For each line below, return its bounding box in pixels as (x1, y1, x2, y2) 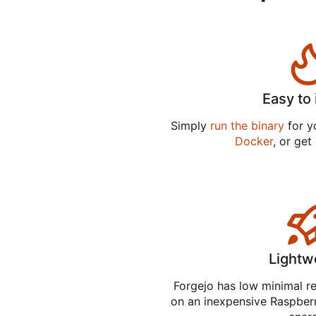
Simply (171, 119, 211, 133)
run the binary (210, 119, 285, 133)
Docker (234, 134, 273, 149)
